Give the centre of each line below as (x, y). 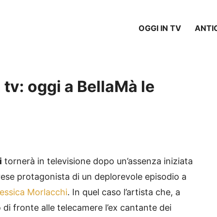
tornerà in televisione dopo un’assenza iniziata (97, 161)
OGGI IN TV (160, 28)
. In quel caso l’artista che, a (124, 192)
